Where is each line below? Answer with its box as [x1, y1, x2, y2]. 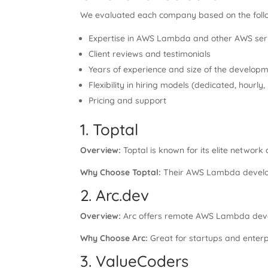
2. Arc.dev [80, 185, 150, 205]
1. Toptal [80, 120, 139, 139]
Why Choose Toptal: [80, 167, 162, 178]
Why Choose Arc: [80, 233, 148, 243]
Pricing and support [89, 95, 167, 106]
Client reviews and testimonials [89, 48, 211, 59]
